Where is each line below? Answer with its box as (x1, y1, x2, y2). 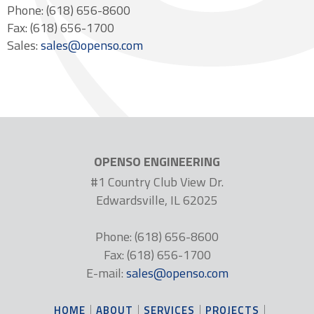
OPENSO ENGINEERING (94, 152, 220, 171)
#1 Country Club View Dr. (90, 172, 224, 191)
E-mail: (86, 264, 126, 282)
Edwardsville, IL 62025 (96, 191, 218, 210)
